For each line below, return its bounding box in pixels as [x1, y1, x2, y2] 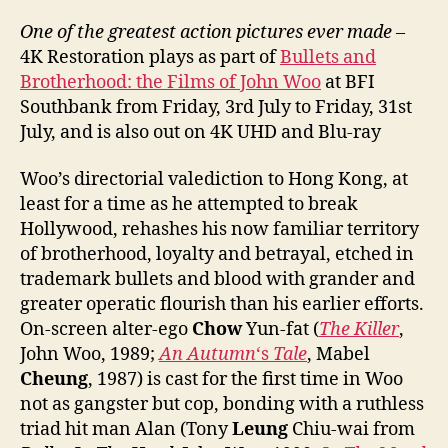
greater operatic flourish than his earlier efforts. [20, 293, 424, 317]
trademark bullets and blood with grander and [20, 268, 415, 292]
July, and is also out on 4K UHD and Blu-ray [20, 120, 381, 144]
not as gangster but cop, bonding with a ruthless [20, 393, 424, 417]
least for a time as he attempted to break [20, 193, 358, 217]
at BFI [321, 70, 375, 94]
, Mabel [307, 343, 370, 367]
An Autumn [159, 343, 256, 367]
